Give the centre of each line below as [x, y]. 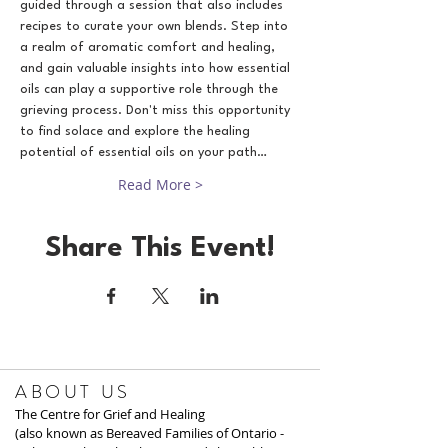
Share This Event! [160, 249]
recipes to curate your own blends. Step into [156, 26]
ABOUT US [73, 392]
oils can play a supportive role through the [151, 89]
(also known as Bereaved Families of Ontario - [149, 433]
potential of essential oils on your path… [143, 152]
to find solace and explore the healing [137, 131]
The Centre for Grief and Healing [110, 414]
